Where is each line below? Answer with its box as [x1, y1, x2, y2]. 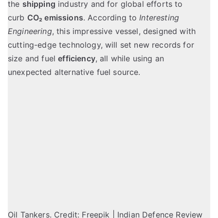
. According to [83, 13, 140, 23]
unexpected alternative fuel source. [8, 67, 141, 77]
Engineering [8, 26, 52, 36]
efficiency [58, 54, 95, 64]
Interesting [139, 13, 180, 23]
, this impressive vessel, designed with [52, 26, 196, 36]
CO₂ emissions [27, 13, 83, 23]
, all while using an [95, 54, 164, 64]
